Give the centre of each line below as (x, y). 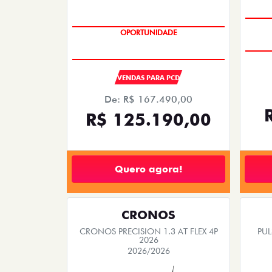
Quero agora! (148, 169)
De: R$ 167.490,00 (148, 100)
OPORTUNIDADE (148, 33)
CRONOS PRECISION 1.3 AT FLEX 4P (148, 232)
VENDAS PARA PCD (148, 78)
